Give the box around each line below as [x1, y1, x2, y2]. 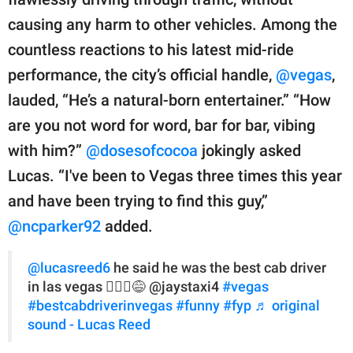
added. [101, 217, 153, 236]
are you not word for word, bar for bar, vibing [8, 116, 315, 136]
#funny [176, 298, 220, 314]
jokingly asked [198, 141, 301, 161]
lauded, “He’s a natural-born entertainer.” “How [8, 91, 331, 110]
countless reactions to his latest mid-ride [8, 40, 294, 60]
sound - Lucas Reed [28, 317, 150, 333]
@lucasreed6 [28, 260, 110, 277]
